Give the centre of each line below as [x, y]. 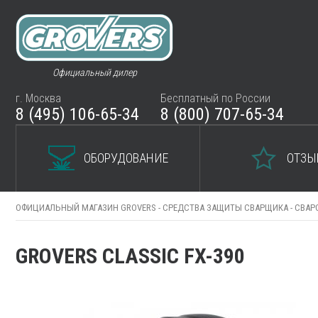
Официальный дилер [94, 72]
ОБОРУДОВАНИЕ [126, 158]
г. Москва [38, 98]
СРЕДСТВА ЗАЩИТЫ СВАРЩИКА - [229, 208]
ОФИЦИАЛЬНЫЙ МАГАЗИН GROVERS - [89, 208]
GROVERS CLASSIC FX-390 [130, 256]
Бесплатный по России [215, 98]
